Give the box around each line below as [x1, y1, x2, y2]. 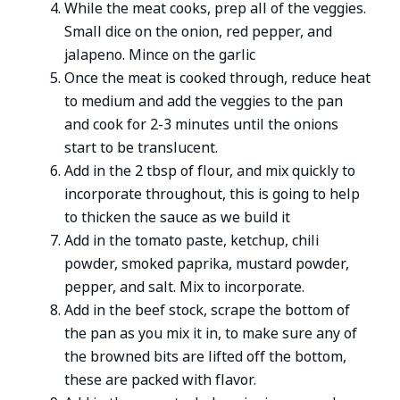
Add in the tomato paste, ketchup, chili [64, 230, 320, 252]
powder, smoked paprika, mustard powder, [64, 254, 350, 275]
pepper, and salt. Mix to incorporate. [64, 277, 305, 298]
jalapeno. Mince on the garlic [64, 45, 256, 66]
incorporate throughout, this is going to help [64, 184, 361, 205]
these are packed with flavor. [64, 370, 257, 391]
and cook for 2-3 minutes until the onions [64, 114, 339, 136]
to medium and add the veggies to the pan [64, 91, 344, 112]
